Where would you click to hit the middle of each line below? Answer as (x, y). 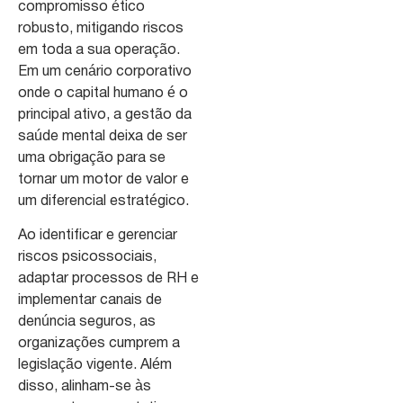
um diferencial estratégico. (103, 201)
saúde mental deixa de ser (103, 136)
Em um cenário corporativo (105, 72)
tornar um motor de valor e (103, 179)
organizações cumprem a (99, 344)
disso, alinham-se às (85, 387)
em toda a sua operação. (99, 50)
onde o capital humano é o (103, 93)
